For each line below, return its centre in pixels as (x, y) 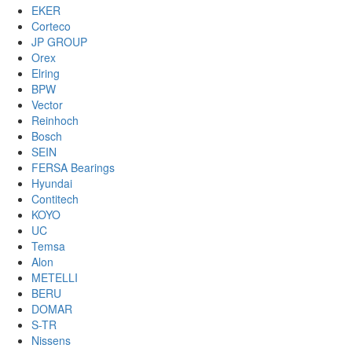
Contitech (55, 199)
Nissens (51, 340)
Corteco (51, 26)
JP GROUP (59, 42)
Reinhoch (55, 120)
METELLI (55, 277)
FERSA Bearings (73, 167)
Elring (46, 73)
